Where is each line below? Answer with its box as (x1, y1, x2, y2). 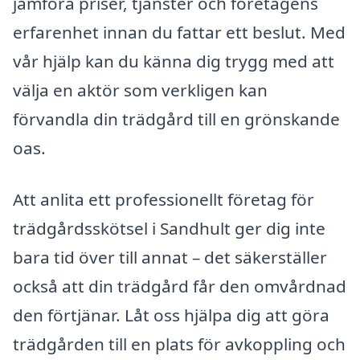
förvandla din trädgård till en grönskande (13, 108, 340, 131)
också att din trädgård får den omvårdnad (13, 274, 346, 297)
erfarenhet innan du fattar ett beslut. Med (13, 21, 346, 44)
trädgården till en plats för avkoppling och (13, 332, 346, 355)
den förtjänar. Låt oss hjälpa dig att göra (13, 303, 329, 326)
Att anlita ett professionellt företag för (13, 187, 314, 211)
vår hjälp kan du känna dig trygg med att (13, 50, 334, 73)
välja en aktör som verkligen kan (13, 79, 268, 102)
